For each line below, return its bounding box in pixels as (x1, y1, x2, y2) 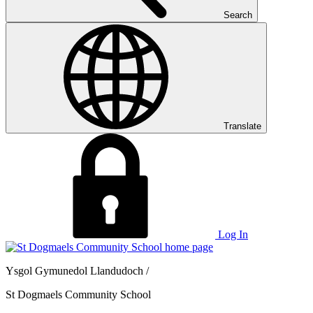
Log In (218, 228, 248, 240)
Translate (224, 121, 261, 131)
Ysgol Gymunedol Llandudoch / (6, 265, 149, 277)
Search (224, 10, 252, 20)
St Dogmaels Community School (6, 289, 151, 300)
